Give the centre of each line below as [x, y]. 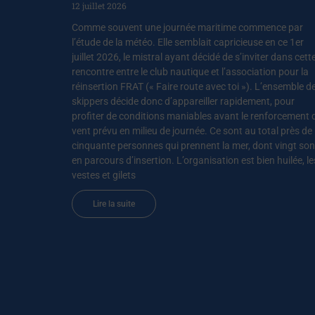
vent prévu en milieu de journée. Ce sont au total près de [192, 130]
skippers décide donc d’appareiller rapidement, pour [183, 101]
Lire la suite [114, 204]
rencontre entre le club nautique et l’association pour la [190, 71]
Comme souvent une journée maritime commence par [187, 27]
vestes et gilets [104, 175]
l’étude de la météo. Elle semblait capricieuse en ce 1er [188, 42]
